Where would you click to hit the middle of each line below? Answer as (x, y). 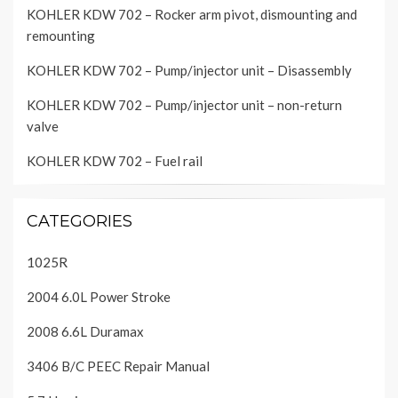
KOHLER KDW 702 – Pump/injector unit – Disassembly (189, 71)
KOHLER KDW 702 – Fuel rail (115, 161)
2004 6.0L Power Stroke (99, 297)
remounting (61, 36)
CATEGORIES (80, 222)
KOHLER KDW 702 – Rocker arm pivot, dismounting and (192, 15)
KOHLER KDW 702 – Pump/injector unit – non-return (184, 105)
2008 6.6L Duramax (85, 332)
